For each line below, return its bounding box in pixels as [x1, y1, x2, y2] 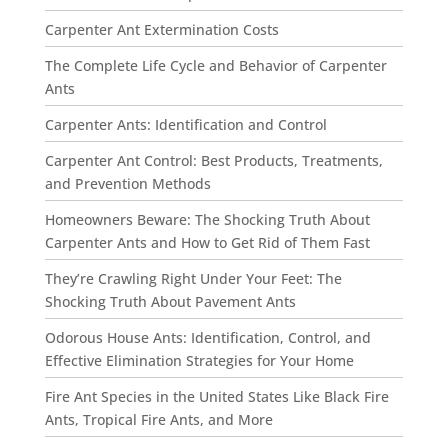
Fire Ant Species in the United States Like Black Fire [44, 387, 389, 406]
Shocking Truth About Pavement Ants [44, 292, 296, 311]
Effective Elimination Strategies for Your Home [44, 351, 354, 370]
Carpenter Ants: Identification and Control [44, 115, 327, 134]
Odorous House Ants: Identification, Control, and [44, 328, 371, 347]
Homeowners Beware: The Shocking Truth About [44, 210, 370, 229]
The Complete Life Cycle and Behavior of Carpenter [44, 56, 387, 75]
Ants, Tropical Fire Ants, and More [44, 410, 273, 429]
